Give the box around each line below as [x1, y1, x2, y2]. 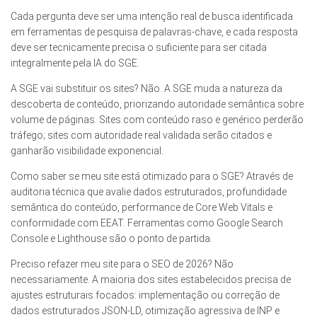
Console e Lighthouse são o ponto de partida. [11, 233, 212, 245]
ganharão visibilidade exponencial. [11, 145, 163, 157]
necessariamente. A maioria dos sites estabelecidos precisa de [11, 274, 291, 286]
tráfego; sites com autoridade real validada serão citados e [11, 129, 272, 142]
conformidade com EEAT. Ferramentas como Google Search [11, 217, 283, 229]
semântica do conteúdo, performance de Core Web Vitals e [11, 202, 272, 214]
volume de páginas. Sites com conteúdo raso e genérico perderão [11, 114, 304, 126]
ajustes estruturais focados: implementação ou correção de [11, 289, 279, 301]
